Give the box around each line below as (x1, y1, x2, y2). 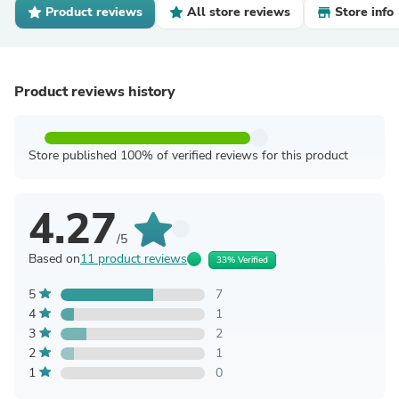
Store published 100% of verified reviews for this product (28, 147, 348, 164)
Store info (335, 4, 394, 20)
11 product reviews (80, 250, 187, 268)
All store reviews (187, 4, 290, 20)
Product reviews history (14, 82, 175, 102)
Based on (28, 250, 80, 268)
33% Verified (216, 253, 268, 266)
